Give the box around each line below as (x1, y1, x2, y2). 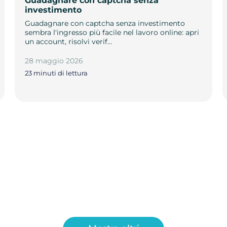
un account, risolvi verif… (24, 36, 112, 46)
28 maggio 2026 (24, 56, 83, 65)
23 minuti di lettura (24, 69, 88, 78)
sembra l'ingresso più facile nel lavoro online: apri (24, 27, 199, 37)
